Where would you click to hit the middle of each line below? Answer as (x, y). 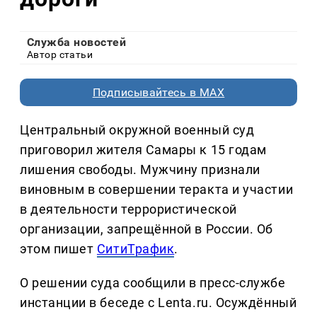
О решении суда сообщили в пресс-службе (153, 282)
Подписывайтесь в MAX (158, 92)
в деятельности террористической (128, 209)
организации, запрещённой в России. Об (146, 229)
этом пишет (58, 248)
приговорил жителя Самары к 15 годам (143, 149)
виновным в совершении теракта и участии (157, 189)
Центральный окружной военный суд (137, 129)
